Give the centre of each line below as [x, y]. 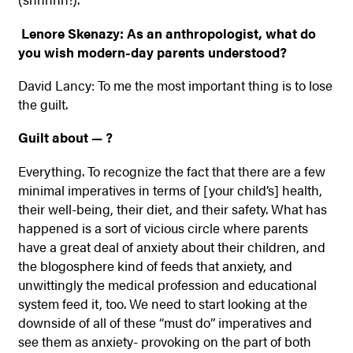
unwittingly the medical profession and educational [167, 284]
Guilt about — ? [65, 137]
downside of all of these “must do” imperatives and [165, 322]
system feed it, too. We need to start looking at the [162, 303]
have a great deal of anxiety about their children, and [171, 246]
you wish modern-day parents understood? [152, 52]
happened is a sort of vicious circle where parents [163, 227]
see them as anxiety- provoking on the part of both [164, 341]
